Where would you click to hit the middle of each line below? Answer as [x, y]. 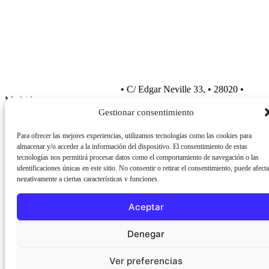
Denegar [146, 234]
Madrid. [20, 100]
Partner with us [54, 26]
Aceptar [146, 207]
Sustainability [51, 15]
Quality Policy [95, 240]
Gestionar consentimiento [146, 112]
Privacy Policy [32, 240]
